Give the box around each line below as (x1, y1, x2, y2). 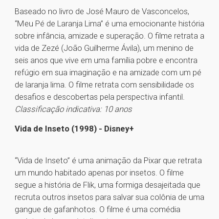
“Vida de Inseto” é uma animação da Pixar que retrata (15, 155, 202, 166)
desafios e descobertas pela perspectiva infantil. (15, 92, 185, 102)
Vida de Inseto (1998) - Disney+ (15, 124, 134, 134)
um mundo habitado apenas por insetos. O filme (15, 168, 184, 178)
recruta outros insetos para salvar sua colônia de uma (15, 192, 204, 202)
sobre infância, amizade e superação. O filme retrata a (15, 31, 204, 41)
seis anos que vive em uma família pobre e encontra (15, 55, 197, 66)
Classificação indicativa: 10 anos (15, 104, 132, 114)
